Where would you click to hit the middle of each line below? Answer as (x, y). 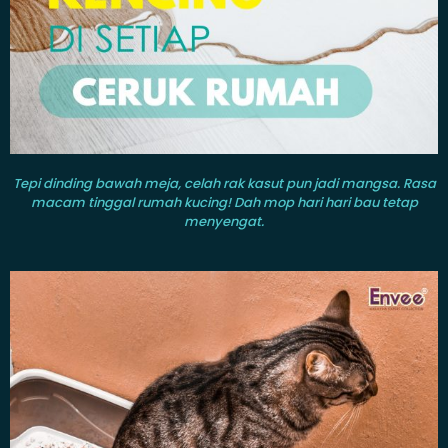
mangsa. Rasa (388, 184)
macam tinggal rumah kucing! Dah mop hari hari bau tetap (224, 203)
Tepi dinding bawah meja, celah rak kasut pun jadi (175, 184)
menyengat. (224, 222)
